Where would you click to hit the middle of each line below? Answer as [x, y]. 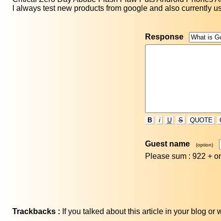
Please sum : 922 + [179, 156]
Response [164, 37]
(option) [204, 145]
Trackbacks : [36, 212]
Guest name [167, 144]
